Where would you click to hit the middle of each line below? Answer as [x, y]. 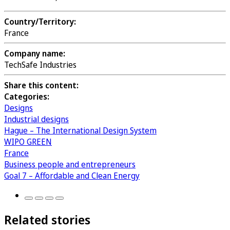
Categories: [27, 97]
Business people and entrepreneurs [70, 165]
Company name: [35, 54]
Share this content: [41, 85]
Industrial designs [36, 119]
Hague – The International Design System [80, 131]
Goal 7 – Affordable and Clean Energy [72, 176]
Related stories [47, 220]
